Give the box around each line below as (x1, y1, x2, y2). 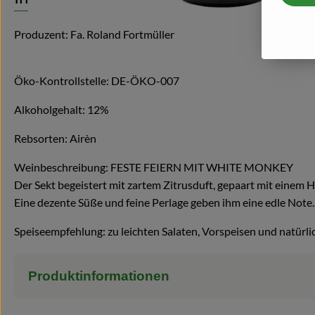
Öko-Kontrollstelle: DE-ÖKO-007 (14, 73, 179, 87)
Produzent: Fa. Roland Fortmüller (14, 27, 174, 41)
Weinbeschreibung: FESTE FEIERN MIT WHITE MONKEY (14, 160, 293, 174)
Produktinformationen (28, 268, 169, 283)
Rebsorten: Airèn (14, 131, 96, 145)
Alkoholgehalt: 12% (14, 102, 109, 116)
